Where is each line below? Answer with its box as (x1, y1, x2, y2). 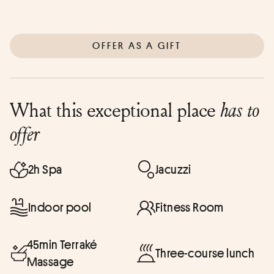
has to (220, 96, 259, 123)
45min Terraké (26, 236, 97, 253)
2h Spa (28, 161, 62, 177)
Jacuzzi (155, 161, 191, 177)
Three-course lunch (155, 245, 255, 261)
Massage (26, 253, 74, 270)
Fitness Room (155, 199, 224, 215)
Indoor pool (28, 199, 92, 215)
